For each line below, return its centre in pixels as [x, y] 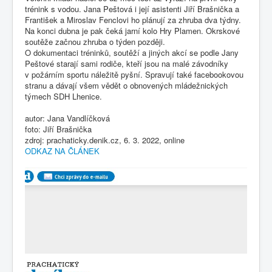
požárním [48, 74]
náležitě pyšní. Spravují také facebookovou [166, 74]
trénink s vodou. [54, 8]
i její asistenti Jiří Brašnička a [186, 8]
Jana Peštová [108, 8]
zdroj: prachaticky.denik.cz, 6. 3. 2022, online [105, 140]
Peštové [39, 63]
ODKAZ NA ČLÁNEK [62, 151]
